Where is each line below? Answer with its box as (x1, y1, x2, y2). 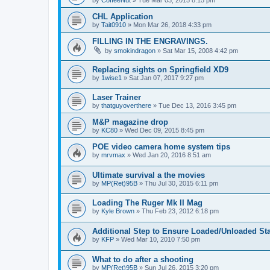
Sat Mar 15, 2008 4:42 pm (163, 46, 238, 54)
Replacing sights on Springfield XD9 (92, 64, 228, 74)
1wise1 (101, 74, 122, 81)
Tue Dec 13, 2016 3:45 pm (159, 102, 236, 110)
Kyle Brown (101, 207, 134, 215)
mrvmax (101, 151, 125, 159)
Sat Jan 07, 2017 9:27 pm (129, 74, 204, 81)
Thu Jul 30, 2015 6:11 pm (145, 179, 218, 187)
